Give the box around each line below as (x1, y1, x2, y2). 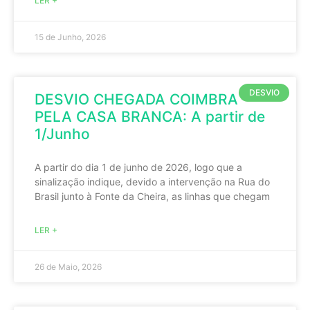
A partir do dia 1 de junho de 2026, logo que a (35, 161, 242, 173)
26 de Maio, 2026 (35, 262, 102, 272)
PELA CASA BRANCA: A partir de (35, 108, 265, 125)
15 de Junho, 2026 (35, 32, 106, 42)
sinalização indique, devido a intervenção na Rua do (35, 176, 270, 188)
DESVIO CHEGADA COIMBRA (35, 91, 238, 108)
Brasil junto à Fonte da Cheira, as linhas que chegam (35, 190, 270, 202)
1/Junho (35, 125, 90, 143)
